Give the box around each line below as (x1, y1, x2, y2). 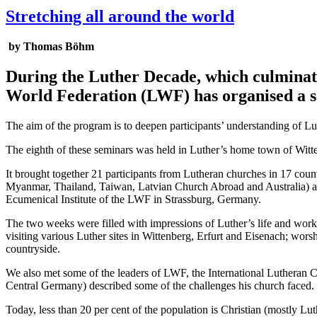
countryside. (6, 242, 60, 255)
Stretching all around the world (6, 6, 234, 25)
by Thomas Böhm (6, 40, 94, 52)
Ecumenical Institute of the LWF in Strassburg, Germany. (6, 192, 261, 205)
